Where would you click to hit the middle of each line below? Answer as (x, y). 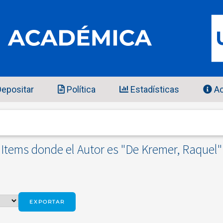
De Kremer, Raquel (171, 150)
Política (80, 90)
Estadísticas (154, 90)
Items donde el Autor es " (63, 150)
